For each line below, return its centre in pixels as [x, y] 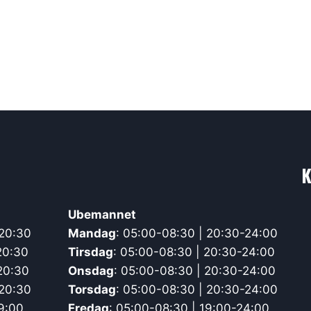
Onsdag [91, 271]
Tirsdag [91, 252]
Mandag [92, 234]
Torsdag [92, 290]
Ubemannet [102, 215]
